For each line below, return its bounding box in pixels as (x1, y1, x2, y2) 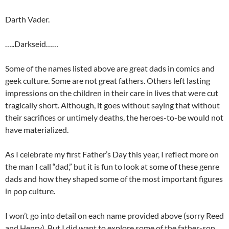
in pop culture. (5, 186, 55, 196)
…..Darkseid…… (5, 39, 58, 49)
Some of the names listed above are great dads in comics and (5, 63, 215, 74)
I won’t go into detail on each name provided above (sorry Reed (5, 211, 224, 221)
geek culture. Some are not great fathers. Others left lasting (5, 76, 210, 86)
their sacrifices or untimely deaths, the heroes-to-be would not (5, 112, 223, 123)
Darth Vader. (5, 14, 50, 25)
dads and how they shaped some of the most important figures (5, 174, 223, 184)
